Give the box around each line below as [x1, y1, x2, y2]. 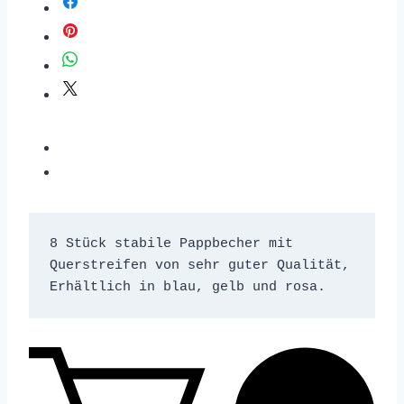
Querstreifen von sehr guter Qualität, [49, 257, 350, 273]
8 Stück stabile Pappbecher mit [49, 235, 293, 252]
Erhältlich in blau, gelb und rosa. [49, 279, 334, 295]
